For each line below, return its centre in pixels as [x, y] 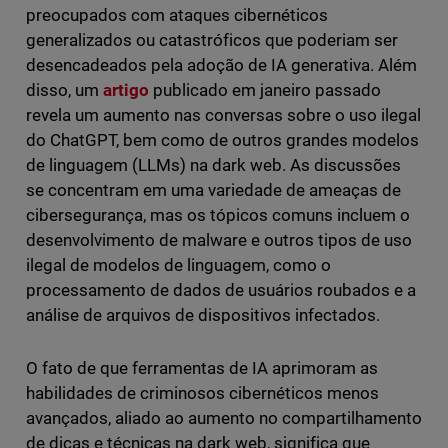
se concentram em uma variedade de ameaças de [213, 190]
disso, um [62, 90]
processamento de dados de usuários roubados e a [221, 290]
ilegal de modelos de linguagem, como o [178, 265]
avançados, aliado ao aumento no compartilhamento [224, 418]
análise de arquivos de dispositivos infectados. [203, 315]
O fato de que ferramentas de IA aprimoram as [202, 368]
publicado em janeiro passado [265, 90]
